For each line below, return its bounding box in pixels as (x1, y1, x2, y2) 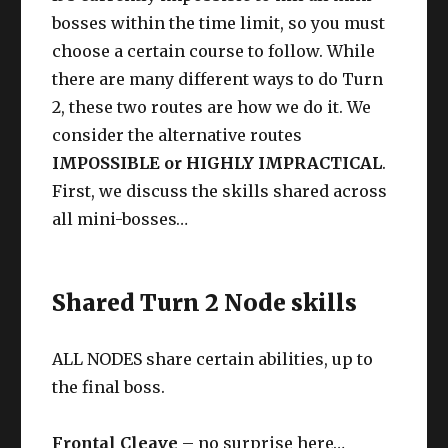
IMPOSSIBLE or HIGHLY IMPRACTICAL (52, 152, 383, 173)
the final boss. (52, 376, 166, 397)
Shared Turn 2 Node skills (52, 287, 358, 317)
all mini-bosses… (52, 208, 189, 229)
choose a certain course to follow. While (52, 40, 376, 61)
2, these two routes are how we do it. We (52, 96, 372, 117)
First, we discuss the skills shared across (52, 180, 388, 201)
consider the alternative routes (52, 124, 303, 145)
